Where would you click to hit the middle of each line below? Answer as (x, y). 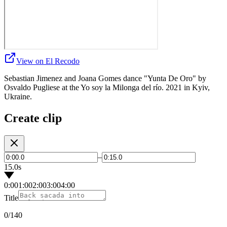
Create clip (33, 118)
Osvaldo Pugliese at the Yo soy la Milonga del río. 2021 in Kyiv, (107, 87)
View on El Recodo (48, 61)
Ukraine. (18, 96)
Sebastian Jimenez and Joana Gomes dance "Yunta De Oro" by (105, 78)
